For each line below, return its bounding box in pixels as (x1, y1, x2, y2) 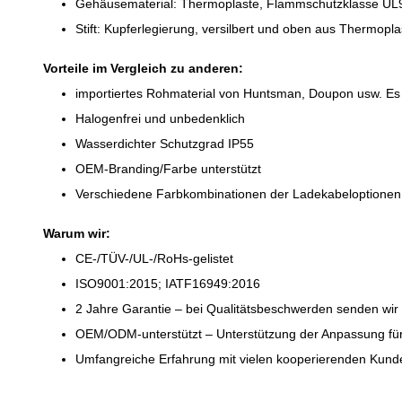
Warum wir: (43, 226, 110, 240)
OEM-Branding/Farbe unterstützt (75, 162, 261, 176)
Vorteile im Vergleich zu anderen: (43, 61, 243, 75)
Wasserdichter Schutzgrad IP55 (75, 136, 254, 151)
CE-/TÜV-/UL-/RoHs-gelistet (75, 251, 233, 266)
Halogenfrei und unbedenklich (75, 111, 245, 126)
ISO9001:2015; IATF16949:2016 (75, 276, 260, 291)
